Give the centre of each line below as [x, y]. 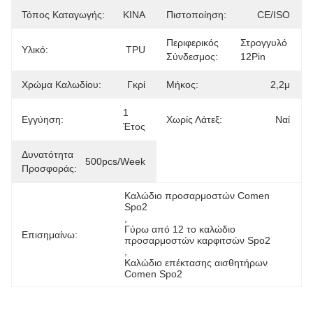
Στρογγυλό [264, 43]
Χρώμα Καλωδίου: [61, 85]
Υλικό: [35, 50]
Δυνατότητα [48, 154]
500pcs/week [115, 161]
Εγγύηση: [43, 119]
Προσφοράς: [49, 168]
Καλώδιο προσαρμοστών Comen [197, 196]
